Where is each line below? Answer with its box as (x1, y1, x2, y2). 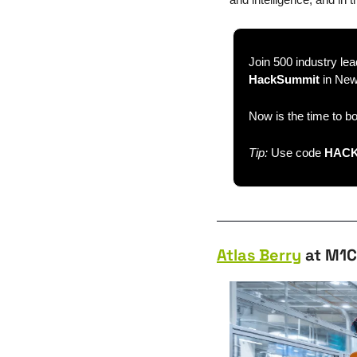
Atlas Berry (217, 245, 301, 265)
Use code (271, 146, 324, 159)
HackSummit (249, 73, 320, 86)
